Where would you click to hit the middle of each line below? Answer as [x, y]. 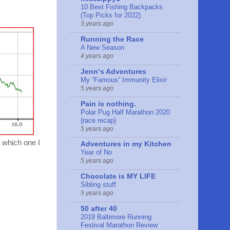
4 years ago [97, 56]
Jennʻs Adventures [113, 71]
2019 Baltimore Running [116, 217]
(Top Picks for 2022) [111, 15]
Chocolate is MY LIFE [118, 177]
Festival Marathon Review [119, 225]
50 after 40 [99, 208]
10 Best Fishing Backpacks [122, 7]
